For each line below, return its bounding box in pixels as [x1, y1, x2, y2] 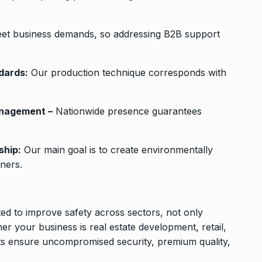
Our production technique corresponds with [28, 66, 227, 78]
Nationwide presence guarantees [53, 105, 202, 117]
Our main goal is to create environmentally [21, 143, 213, 156]
